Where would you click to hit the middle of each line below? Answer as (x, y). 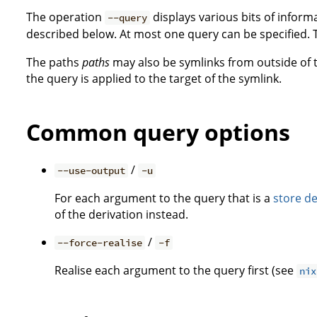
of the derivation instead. (121, 214)
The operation (65, 17)
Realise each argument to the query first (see (175, 270)
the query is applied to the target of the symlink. (154, 78)
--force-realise (100, 242)
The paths (54, 62)
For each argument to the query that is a (164, 198)
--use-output (92, 170)
